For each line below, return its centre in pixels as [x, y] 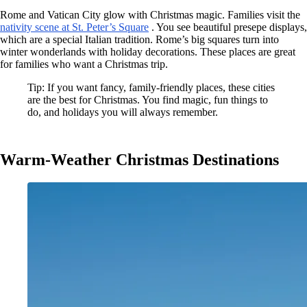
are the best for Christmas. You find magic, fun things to [148, 99]
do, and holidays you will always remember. [123, 112]
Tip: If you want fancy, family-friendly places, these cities [151, 87]
